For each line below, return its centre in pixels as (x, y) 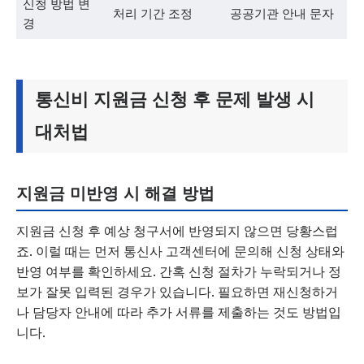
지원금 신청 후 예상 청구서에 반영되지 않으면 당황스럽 (177, 231)
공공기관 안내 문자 (282, 13)
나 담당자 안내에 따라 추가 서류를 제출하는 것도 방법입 (179, 312)
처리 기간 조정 (152, 13)
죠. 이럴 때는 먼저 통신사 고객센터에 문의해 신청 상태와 (180, 251)
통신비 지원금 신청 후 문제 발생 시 (175, 100)
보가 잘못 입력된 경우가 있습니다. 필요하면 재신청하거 (177, 292)
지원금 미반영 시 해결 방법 (115, 193)
